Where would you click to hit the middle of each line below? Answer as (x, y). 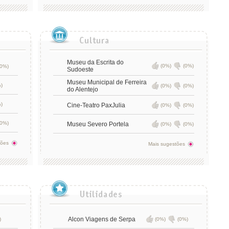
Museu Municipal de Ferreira (107, 82)
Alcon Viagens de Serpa (101, 219)
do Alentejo (82, 89)
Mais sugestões (166, 144)
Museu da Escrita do (95, 62)
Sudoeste (80, 70)
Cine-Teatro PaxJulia (96, 105)
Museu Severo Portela (98, 124)
